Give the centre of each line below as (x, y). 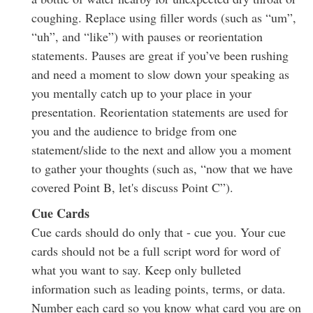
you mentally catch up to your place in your (141, 93)
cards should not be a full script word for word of (156, 251)
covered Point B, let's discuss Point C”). (132, 188)
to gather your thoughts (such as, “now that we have (162, 169)
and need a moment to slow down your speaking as (160, 74)
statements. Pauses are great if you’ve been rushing (160, 56)
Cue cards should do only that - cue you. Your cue (159, 232)
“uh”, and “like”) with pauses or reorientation (147, 37)
